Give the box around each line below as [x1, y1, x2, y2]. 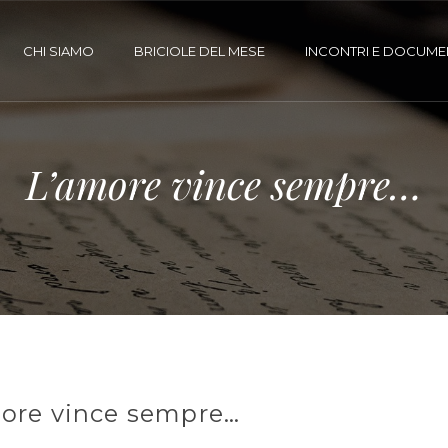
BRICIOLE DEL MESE [134, 43, 265, 59]
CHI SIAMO [23, 43, 94, 59]
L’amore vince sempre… [26, 157, 422, 210]
